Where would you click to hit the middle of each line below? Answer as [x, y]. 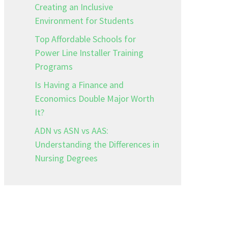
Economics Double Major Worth [94, 98]
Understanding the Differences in [97, 144]
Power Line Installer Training [89, 53]
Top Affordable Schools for [85, 39]
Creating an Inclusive [74, 7]
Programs [54, 66]
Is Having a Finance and [79, 85]
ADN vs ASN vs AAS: [72, 131]
